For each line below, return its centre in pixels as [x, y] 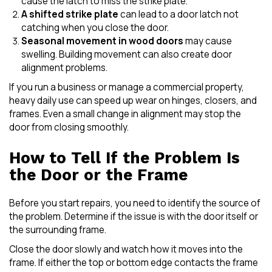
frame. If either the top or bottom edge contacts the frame [134, 262]
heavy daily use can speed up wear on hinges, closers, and [133, 100]
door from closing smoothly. [69, 127]
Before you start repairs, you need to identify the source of [135, 203]
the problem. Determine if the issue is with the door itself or [134, 216]
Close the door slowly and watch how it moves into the [126, 249]
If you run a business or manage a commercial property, [127, 87]
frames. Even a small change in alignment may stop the [125, 114]
